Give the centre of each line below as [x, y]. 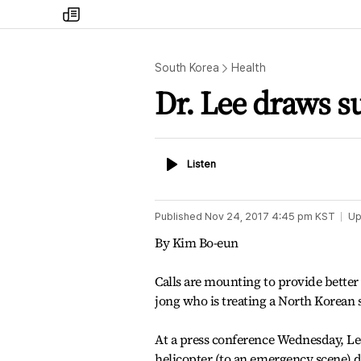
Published [178, 216]
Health [249, 68]
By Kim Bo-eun [197, 243]
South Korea [187, 68]
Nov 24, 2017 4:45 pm [259, 216]
